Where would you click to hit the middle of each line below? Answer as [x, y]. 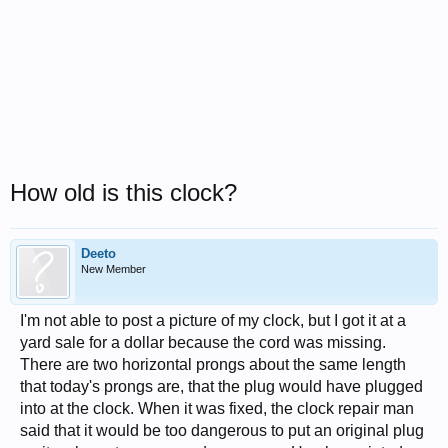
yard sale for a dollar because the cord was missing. [203, 342]
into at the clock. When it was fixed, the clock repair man [217, 408]
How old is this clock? [123, 192]
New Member [113, 269]
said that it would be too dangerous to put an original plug [222, 430]
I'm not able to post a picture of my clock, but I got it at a [213, 320]
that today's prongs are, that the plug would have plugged [221, 386]
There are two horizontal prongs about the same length [213, 364]
